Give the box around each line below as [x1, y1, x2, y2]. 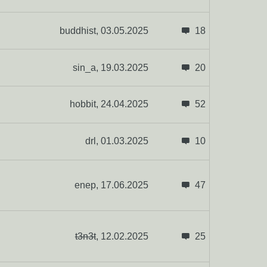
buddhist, [59, 25, 101, 36]
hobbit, [69, 99, 101, 110]
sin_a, [72, 62, 101, 73]
